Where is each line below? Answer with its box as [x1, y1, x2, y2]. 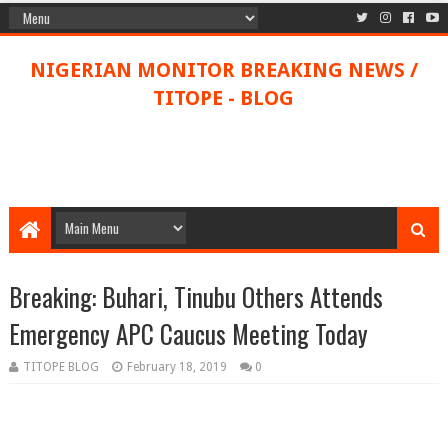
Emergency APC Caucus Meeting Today [8, 315, 368, 352]
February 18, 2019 [126, 360, 227, 374]
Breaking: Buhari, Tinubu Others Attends [8, 278, 383, 315]
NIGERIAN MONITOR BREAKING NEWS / [29, 58, 418, 82]
